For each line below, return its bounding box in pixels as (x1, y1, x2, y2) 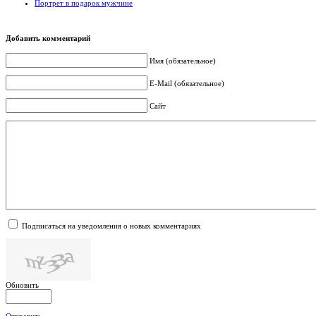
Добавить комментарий (6, 34, 90, 43)
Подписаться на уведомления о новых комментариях (22, 221, 201, 231)
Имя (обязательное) (150, 56, 216, 66)
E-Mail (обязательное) (150, 79, 224, 88)
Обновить (6, 281, 39, 290)
